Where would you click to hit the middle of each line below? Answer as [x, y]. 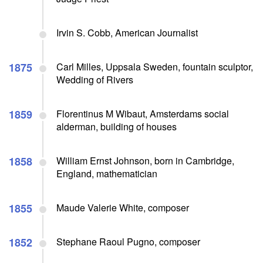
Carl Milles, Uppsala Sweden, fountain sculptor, [155, 66]
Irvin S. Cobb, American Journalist [127, 32]
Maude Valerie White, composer [123, 207]
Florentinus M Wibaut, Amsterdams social [143, 113]
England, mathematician [107, 173]
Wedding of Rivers [95, 79]
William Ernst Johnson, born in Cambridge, [145, 160]
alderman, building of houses [117, 126]
